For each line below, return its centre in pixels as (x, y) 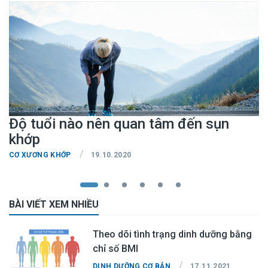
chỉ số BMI (115, 249)
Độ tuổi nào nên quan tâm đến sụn (119, 124)
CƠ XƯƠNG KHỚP (40, 155)
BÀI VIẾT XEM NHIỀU (54, 205)
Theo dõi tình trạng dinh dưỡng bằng (161, 234)
